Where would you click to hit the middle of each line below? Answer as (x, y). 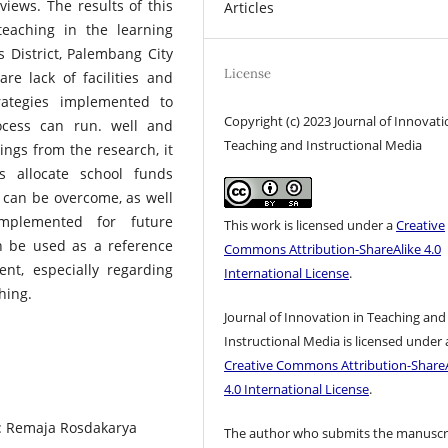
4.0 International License (297, 388)
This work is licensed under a (310, 224)
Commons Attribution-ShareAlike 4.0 (333, 248)
